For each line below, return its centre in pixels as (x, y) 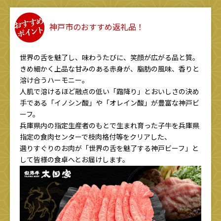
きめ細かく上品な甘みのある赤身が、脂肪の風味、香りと (110, 69)
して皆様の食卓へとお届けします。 (74, 160)
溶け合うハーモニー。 (54, 80)
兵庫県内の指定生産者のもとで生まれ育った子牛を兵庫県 (110, 126)
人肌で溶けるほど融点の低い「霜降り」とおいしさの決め (110, 92)
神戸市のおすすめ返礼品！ (97, 27)
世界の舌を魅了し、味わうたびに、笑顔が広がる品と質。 (110, 57)
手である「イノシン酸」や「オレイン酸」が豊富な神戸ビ (110, 103)
